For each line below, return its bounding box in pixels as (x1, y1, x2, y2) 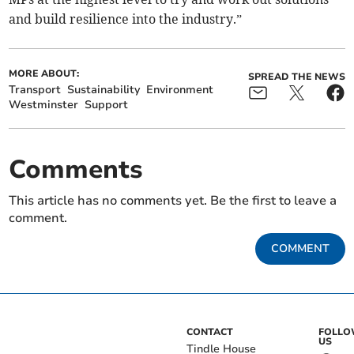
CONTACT (186, 326, 233, 339)
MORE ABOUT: (9, 67, 80, 81)
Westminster (9, 97, 79, 113)
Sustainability (67, 82, 141, 98)
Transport (9, 82, 62, 98)
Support (85, 97, 129, 113)
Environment (146, 82, 214, 98)
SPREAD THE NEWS (247, 70, 345, 84)
